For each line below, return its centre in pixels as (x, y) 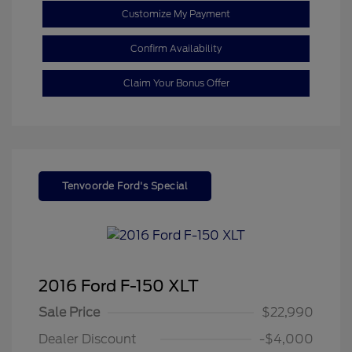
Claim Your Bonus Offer (176, 82)
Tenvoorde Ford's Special (125, 185)
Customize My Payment (176, 13)
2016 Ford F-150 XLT (119, 286)
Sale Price (69, 313)
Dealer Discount (88, 339)
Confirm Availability (176, 48)
